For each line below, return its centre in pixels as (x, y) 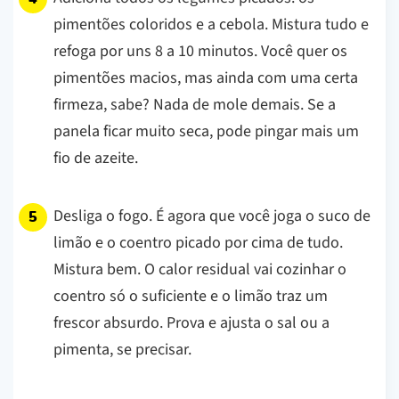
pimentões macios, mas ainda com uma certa (206, 77)
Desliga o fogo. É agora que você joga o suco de (212, 216)
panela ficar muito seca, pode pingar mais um (206, 131)
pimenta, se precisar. (122, 349)
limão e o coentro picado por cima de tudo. (198, 242)
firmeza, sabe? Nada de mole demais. (180, 104)
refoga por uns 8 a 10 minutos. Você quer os (200, 51)
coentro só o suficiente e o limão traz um (191, 296)
